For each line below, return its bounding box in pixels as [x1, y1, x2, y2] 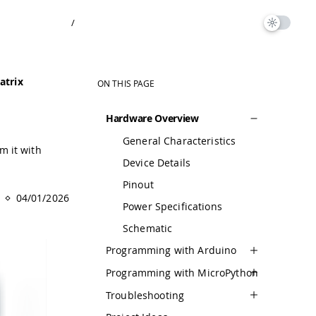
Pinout [123, 177, 154, 191]
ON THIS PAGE [97, 78, 155, 89]
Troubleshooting [106, 288, 185, 302]
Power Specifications [123, 199, 222, 213]
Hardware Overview [106, 111, 199, 126]
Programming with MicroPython [106, 265, 258, 279]
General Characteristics [123, 133, 236, 147]
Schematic [123, 221, 173, 235]
